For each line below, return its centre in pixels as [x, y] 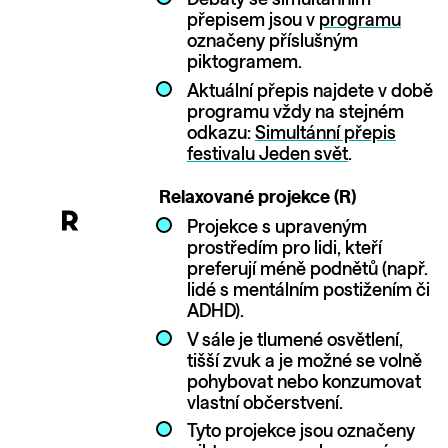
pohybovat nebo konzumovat [303, 382]
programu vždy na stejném [295, 112]
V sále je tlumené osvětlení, [294, 340]
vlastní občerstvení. [264, 403]
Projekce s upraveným [276, 228]
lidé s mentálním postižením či [308, 291]
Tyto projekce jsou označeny [300, 431]
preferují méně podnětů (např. [307, 270]
